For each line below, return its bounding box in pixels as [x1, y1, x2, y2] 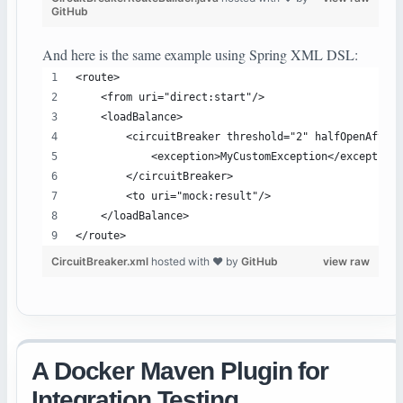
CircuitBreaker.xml [51, 255, 151, 269]
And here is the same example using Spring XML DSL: [42, 45, 358, 65]
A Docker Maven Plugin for [31, 356, 329, 385]
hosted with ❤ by [151, 255, 241, 269]
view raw [323, 255, 370, 269]
